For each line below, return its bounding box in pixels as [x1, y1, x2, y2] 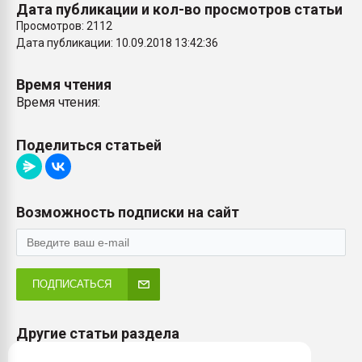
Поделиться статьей [16, 137, 162, 154]
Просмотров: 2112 [16, 19, 112, 32]
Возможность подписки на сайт [16, 204, 239, 221]
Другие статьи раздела [16, 325, 179, 342]
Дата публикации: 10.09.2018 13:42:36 [16, 36, 218, 49]
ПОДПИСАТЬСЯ [32, 278, 112, 290]
